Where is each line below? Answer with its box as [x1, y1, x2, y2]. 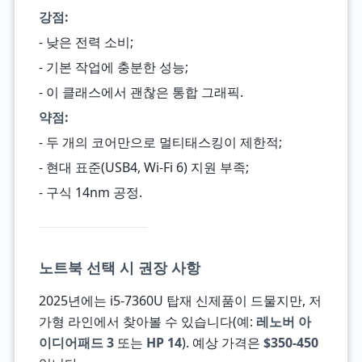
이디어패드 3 [38, 334, 114, 351]
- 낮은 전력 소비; [38, 33, 133, 51]
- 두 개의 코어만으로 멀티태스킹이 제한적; [38, 133, 282, 151]
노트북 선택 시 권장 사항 [38, 258, 200, 277]
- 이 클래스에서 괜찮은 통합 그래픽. [38, 83, 243, 101]
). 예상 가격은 [181, 334, 263, 351]
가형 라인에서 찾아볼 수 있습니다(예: [38, 313, 256, 330]
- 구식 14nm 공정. [38, 183, 142, 201]
